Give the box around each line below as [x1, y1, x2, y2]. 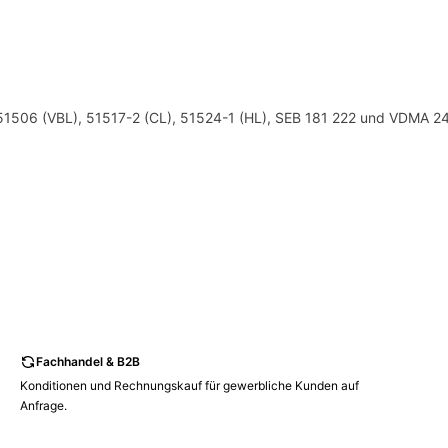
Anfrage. [20, 398, 67, 413]
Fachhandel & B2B [36, 354, 140, 369]
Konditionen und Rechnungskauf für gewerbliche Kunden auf [20, 378, 359, 393]
